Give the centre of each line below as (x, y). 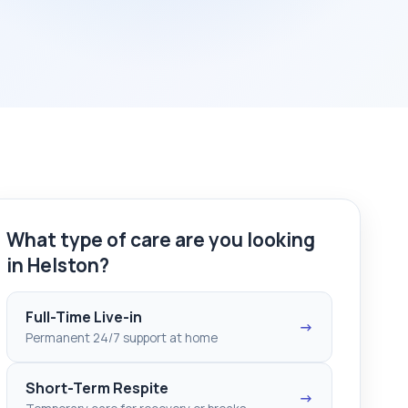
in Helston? (58, 265)
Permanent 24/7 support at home (122, 337)
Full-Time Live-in (84, 316)
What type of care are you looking (161, 239)
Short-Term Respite (97, 388)
